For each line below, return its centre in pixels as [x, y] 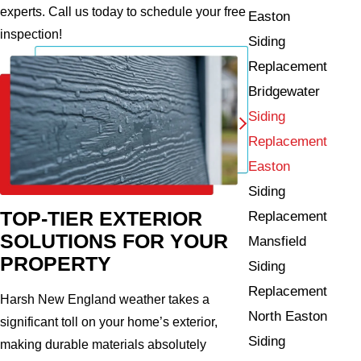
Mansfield [278, 241]
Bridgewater [284, 91]
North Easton [288, 316]
